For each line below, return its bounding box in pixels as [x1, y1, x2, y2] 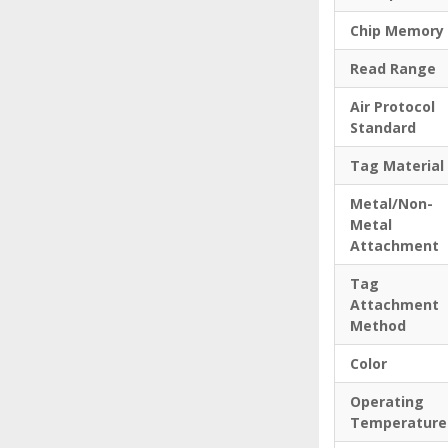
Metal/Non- [350, 194, 434, 214]
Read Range [350, 59, 437, 79]
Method [350, 316, 407, 336]
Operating [350, 392, 425, 412]
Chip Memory [350, 21, 445, 41]
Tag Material [350, 156, 445, 176]
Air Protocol [350, 97, 436, 117]
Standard [350, 118, 417, 138]
